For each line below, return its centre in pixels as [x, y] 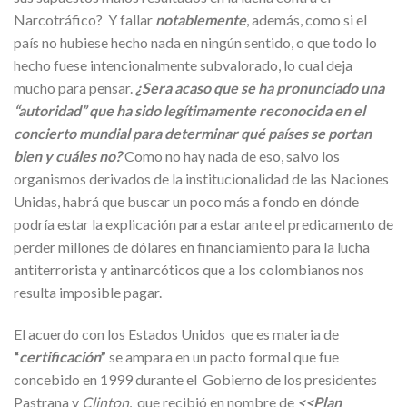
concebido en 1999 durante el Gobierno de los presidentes [197, 380]
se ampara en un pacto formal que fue [224, 357]
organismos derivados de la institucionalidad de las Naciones [201, 179]
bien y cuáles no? [69, 156]
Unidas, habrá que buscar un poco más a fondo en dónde [186, 202]
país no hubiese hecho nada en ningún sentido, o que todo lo [195, 43]
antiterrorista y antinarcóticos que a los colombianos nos [189, 270]
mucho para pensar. [74, 88]
